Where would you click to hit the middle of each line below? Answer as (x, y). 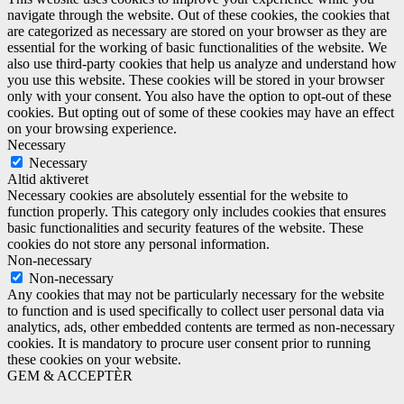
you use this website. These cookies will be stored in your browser (196, 79)
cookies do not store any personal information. (138, 243)
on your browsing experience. (92, 128)
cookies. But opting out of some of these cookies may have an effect (201, 112)
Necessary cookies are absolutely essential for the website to (178, 195)
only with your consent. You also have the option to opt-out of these (199, 96)
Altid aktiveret (48, 179)
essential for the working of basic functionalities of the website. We (197, 47)
